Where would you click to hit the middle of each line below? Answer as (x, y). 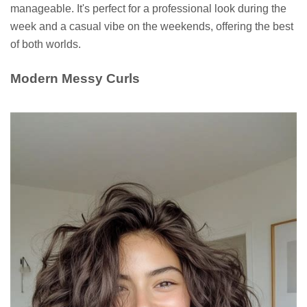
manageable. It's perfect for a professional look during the (148, 8)
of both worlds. (46, 44)
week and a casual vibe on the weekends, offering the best (152, 26)
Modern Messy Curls (75, 78)
